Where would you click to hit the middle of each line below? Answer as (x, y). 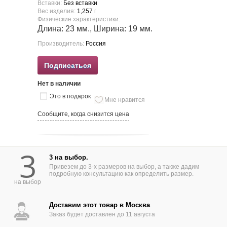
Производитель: (62, 44)
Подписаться (68, 65)
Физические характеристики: (79, 19)
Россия (96, 44)
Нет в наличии (59, 84)
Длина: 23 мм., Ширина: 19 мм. (95, 29)
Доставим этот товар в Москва (99, 205)
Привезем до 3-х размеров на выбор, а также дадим (124, 167)
